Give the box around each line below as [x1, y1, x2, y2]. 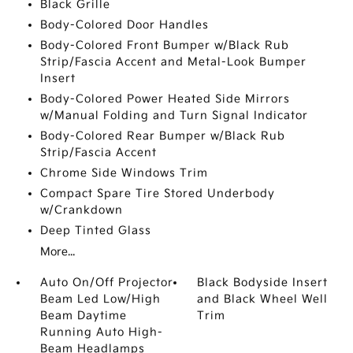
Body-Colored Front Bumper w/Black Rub [39, 39, 289, 52]
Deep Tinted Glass [39, 224, 151, 237]
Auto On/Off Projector [39, 276, 173, 289]
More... [39, 245, 75, 258]
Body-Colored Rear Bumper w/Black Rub [39, 129, 285, 143]
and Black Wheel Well [197, 292, 329, 306]
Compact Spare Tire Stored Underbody [39, 187, 275, 200]
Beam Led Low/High [39, 292, 161, 306]
